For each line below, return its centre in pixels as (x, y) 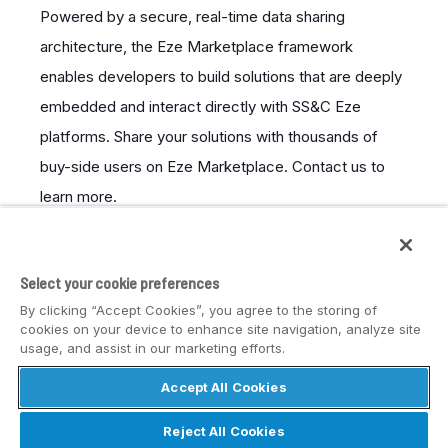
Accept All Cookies (224, 387)
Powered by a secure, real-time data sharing (192, 16)
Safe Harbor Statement (296, 435)
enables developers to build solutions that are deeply (221, 76)
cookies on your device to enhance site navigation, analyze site (220, 329)
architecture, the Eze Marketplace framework (196, 46)
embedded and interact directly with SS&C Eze (200, 106)
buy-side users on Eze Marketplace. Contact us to (212, 166)
